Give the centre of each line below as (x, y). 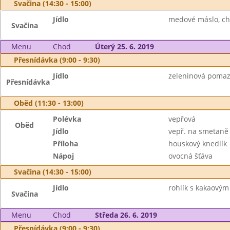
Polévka (67, 119)
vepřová (182, 119)
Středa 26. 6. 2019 (126, 215)
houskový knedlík (197, 143)
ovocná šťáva (190, 156)
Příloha (66, 143)
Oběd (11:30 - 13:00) (49, 103)
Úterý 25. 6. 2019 (124, 46)
